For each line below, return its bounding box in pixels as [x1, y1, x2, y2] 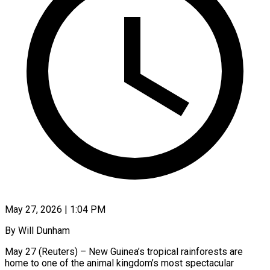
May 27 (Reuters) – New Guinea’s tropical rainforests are [5, 245, 243, 257]
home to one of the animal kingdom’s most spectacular [5, 257, 234, 269]
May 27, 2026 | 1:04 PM [5, 203, 105, 215]
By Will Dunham [5, 224, 70, 236]
